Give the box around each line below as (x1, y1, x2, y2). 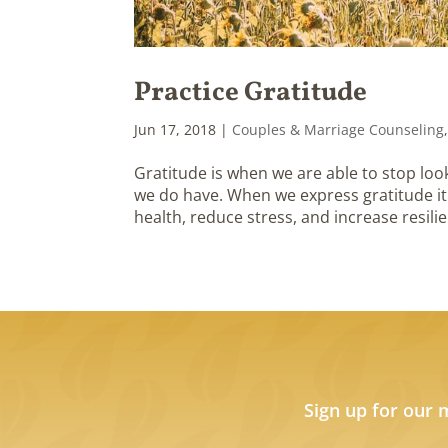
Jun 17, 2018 (134, 120, 217, 139)
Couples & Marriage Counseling (232, 120, 445, 139)
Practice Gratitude (134, 74, 368, 112)
